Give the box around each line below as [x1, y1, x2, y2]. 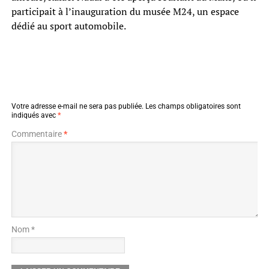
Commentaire [11, 129, 64, 139]
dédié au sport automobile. [11, 19, 126, 33]
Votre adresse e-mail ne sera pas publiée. [11, 102, 144, 111]
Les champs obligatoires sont [145, 102, 241, 111]
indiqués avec [11, 111, 58, 120]
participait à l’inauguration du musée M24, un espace [11, 5, 239, 19]
